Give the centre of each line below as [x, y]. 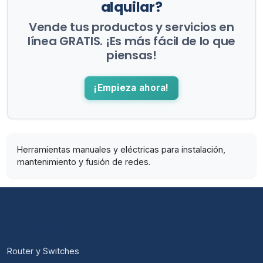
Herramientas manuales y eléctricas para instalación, [121, 149]
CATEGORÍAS [34, 230]
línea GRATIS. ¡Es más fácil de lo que [131, 41]
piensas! [131, 55]
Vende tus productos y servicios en [131, 27]
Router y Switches [43, 251]
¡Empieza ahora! [131, 87]
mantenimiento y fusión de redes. [84, 161]
